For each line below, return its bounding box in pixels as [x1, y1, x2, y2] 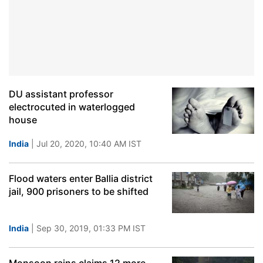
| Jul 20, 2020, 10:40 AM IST [29, 139, 141, 149]
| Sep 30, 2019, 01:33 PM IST [29, 223, 146, 233]
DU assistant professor [9, 88, 113, 100]
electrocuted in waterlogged [9, 101, 135, 113]
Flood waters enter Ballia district [9, 173, 153, 184]
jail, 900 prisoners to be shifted [9, 186, 149, 197]
